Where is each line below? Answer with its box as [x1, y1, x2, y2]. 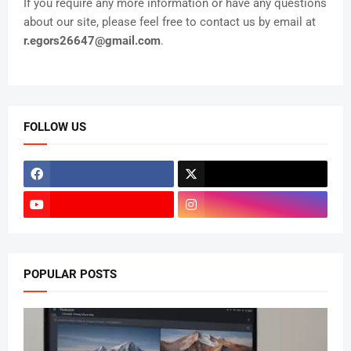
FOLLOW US [24, 120, 86, 134]
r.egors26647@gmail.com [24, 34, 161, 48]
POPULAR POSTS [24, 267, 117, 281]
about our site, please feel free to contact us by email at [24, 15, 316, 29]
